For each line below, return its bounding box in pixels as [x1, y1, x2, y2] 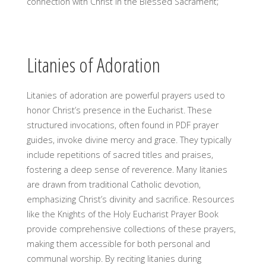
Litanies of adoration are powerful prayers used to [26, 89, 225, 101]
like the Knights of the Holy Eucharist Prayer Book [26, 208, 218, 220]
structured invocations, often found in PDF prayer [26, 119, 218, 131]
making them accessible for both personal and [26, 237, 210, 249]
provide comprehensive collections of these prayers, [26, 223, 236, 235]
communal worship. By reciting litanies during [26, 252, 201, 264]
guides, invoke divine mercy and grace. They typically [26, 134, 232, 145]
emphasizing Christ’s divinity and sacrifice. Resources [26, 193, 235, 205]
